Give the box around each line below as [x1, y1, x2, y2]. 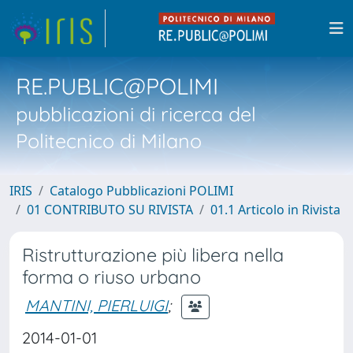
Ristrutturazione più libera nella [22, 243, 284, 266]
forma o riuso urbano [22, 266, 201, 288]
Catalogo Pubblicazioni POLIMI [50, 182, 233, 199]
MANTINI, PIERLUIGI [25, 295, 168, 315]
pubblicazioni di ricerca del [16, 102, 256, 126]
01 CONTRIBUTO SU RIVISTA [27, 201, 193, 218]
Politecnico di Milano [16, 128, 202, 153]
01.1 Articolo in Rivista [210, 201, 340, 218]
